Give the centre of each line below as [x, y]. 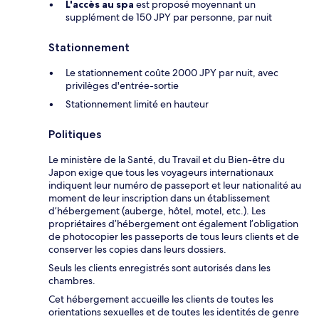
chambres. [72, 281]
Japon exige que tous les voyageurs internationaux [161, 173]
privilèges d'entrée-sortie [122, 86]
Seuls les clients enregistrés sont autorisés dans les [159, 268]
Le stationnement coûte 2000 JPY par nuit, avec [172, 73]
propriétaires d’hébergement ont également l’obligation [173, 224]
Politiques [75, 135]
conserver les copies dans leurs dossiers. [137, 250]
